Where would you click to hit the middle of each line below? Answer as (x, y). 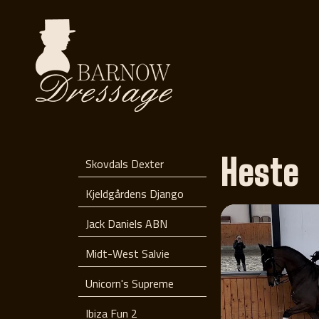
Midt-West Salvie (127, 253)
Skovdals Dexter (125, 164)
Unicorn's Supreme (130, 283)
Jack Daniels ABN (126, 224)
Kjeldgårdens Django (135, 194)
